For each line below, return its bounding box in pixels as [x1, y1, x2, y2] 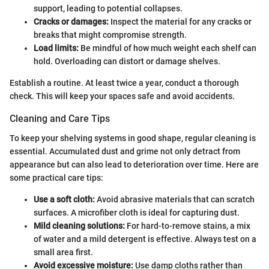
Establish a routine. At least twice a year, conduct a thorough [10, 78, 239, 88]
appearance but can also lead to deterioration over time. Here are [10, 159, 259, 169]
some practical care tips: [10, 172, 103, 183]
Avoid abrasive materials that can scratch [95, 194, 255, 204]
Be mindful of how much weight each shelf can [79, 43, 256, 53]
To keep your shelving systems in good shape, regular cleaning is [10, 133, 256, 143]
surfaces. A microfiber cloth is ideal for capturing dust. [34, 207, 240, 217]
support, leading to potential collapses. [34, 4, 183, 14]
